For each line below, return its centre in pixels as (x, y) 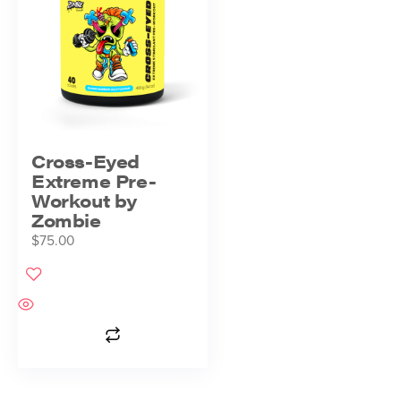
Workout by (84, 200)
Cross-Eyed (85, 160)
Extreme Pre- (94, 180)
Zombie (66, 219)
